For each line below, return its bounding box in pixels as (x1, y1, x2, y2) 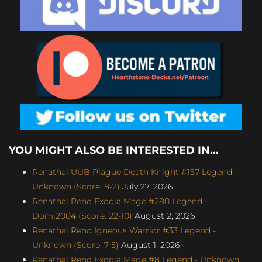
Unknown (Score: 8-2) (32, 181, 120, 192)
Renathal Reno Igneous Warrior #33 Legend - (32, 225, 216, 236)
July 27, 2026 (120, 181, 173, 192)
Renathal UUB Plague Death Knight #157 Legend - (32, 166, 237, 177)
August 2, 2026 (132, 210, 195, 221)
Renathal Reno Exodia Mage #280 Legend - (32, 195, 208, 206)
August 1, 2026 (119, 239, 180, 250)
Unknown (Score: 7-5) (32, 239, 119, 250)
